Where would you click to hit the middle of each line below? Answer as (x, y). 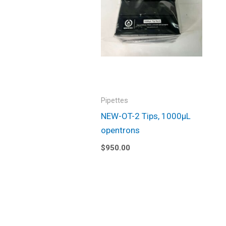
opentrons (120, 130)
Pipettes (115, 101)
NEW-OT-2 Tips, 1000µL (146, 116)
